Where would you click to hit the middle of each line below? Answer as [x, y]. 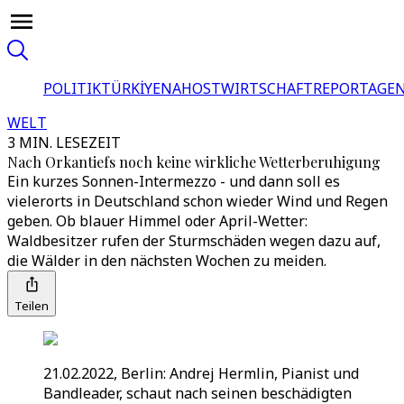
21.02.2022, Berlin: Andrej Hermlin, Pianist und [201, 373]
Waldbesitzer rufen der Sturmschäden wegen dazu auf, [194, 241]
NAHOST [191, 88]
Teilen [32, 306]
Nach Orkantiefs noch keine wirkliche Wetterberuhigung [194, 162]
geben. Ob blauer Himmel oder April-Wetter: [157, 221]
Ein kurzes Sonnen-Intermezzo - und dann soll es [174, 181]
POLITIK [72, 88]
